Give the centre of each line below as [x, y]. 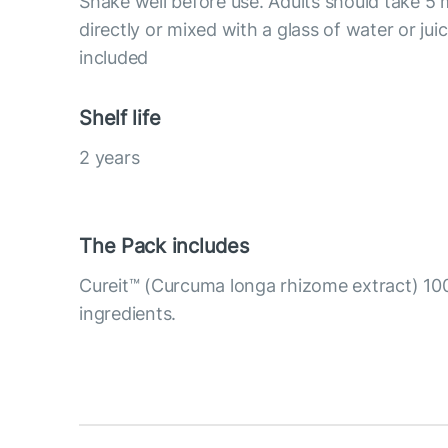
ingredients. [128, 313]
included [114, 57]
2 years [109, 157]
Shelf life [120, 117]
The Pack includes [164, 245]
